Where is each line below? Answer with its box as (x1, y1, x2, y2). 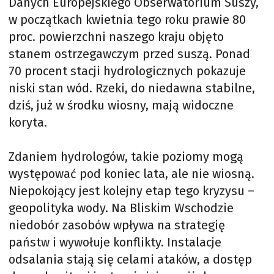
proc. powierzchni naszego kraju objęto (9, 29, 224, 44)
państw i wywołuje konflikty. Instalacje (9, 235, 221, 250)
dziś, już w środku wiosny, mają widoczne (9, 98, 234, 113)
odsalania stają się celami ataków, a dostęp (9, 252, 252, 267)
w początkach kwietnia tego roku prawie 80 (9, 12, 246, 27)
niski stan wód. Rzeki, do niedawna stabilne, (9, 81, 255, 95)
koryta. (9, 115, 47, 130)
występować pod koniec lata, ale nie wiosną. (9, 166, 254, 181)
